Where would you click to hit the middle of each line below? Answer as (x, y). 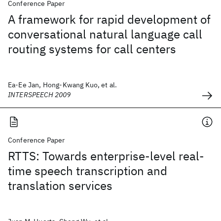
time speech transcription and (88, 171)
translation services (60, 185)
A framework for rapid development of (109, 19)
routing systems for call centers (92, 49)
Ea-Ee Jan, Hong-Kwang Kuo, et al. (63, 85)
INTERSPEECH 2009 (39, 95)
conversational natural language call (105, 34)
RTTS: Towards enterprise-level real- (106, 156)
